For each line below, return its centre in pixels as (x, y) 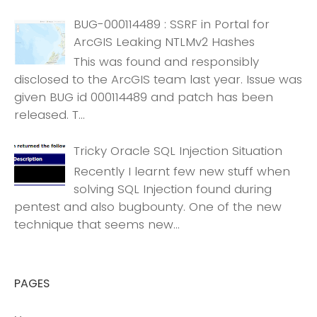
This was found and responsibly (166, 62)
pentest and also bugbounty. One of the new (148, 206)
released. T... (50, 115)
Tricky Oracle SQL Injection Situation (178, 151)
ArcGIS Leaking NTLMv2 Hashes (164, 42)
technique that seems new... (97, 224)
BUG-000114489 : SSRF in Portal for (171, 24)
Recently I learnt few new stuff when (181, 171)
